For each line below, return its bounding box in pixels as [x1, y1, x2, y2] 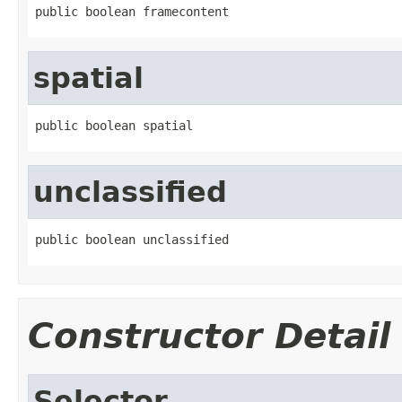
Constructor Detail [28, 315, 390, 356]
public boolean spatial [35, 118, 193, 133]
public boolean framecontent [35, 4, 229, 19]
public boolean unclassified [35, 232, 229, 247]
